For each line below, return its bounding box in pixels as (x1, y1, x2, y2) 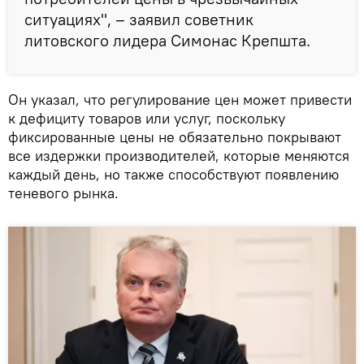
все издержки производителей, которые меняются (8, 145, 349, 165)
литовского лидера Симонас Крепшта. (24, 29, 310, 50)
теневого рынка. (8, 183, 119, 202)
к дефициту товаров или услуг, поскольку (8, 108, 285, 128)
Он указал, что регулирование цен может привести (8, 89, 352, 109)
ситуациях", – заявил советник (24, 8, 253, 29)
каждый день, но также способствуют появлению (8, 164, 339, 184)
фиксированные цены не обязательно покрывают (8, 127, 341, 146)
